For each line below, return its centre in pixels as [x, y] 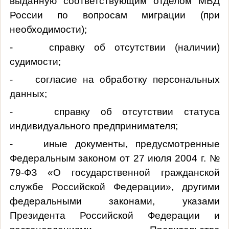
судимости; [35, 61]
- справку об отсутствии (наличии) [114, 47]
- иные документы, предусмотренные [114, 144]
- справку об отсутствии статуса [114, 111]
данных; [28, 94]
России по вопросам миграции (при [114, 15]
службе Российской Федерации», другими [114, 187]
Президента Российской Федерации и [114, 215]
